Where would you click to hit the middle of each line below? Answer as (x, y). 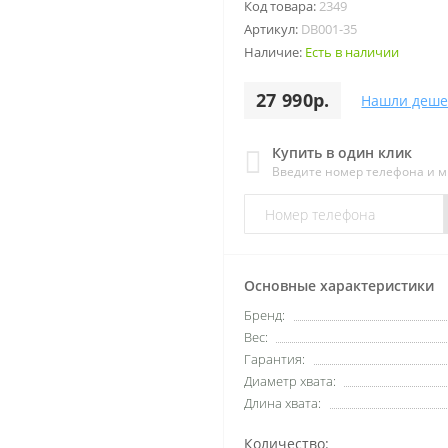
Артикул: (272, 29)
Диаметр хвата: (290, 381)
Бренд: (264, 315)
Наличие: (274, 52)
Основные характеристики (339, 285)
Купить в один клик (342, 152)
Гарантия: (274, 359)
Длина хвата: (282, 403)
